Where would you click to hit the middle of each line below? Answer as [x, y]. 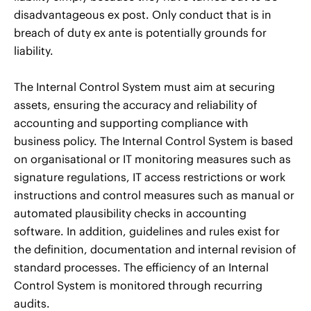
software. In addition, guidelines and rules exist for [147, 231]
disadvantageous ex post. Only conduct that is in [143, 15]
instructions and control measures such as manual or [154, 195]
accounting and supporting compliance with [131, 123]
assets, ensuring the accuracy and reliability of [136, 105]
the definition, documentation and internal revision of [155, 249]
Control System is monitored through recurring [138, 285]
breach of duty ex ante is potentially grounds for [140, 33]
